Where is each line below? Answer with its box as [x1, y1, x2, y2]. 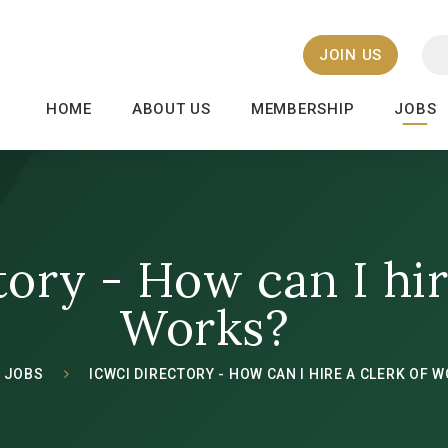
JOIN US [318, 46, 382, 64]
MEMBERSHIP [250, 100, 355, 118]
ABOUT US [131, 100, 211, 118]
